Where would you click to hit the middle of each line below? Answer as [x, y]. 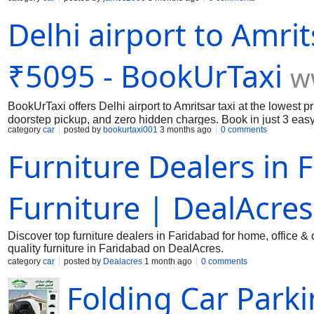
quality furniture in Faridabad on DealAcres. [116, 248]
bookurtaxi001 [130, 130]
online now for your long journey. [88, 23]
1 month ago [167, 261]
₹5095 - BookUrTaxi [145, 76]
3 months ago [185, 130]
